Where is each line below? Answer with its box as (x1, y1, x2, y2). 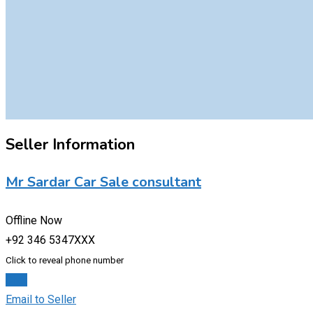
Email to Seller (6, 292, 76, 306)
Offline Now (6, 213, 62, 227)
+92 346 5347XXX (6, 233, 95, 247)
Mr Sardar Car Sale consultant (6, 173, 201, 192)
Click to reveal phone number (6, 254, 124, 265)
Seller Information (6, 133, 135, 155)
